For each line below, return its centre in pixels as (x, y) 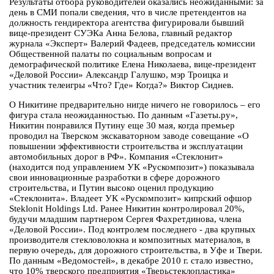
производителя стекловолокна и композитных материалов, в (130, 240)
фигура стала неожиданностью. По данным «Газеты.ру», (124, 115)
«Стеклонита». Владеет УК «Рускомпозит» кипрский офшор (131, 198)
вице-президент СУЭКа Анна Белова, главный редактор (121, 33)
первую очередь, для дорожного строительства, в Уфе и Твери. (136, 250)
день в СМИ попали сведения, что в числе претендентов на (128, 13)
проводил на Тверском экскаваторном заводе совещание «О (129, 136)
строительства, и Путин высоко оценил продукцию (111, 188)
